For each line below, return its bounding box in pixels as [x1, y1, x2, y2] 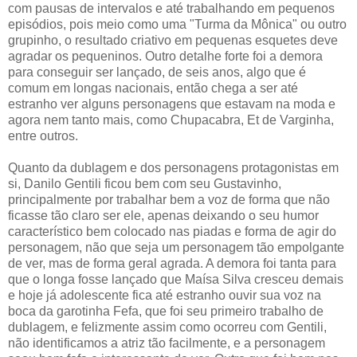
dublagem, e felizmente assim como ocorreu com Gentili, [8, 320, 327, 334]
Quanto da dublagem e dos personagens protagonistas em [8, 160, 339, 175]
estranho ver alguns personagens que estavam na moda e [8, 96, 335, 111]
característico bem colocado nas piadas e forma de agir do [8, 224, 336, 238]
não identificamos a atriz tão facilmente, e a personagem [8, 335, 325, 350]
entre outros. [8, 128, 78, 143]
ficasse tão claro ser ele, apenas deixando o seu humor [8, 208, 319, 222]
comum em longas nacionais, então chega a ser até [8, 80, 298, 95]
